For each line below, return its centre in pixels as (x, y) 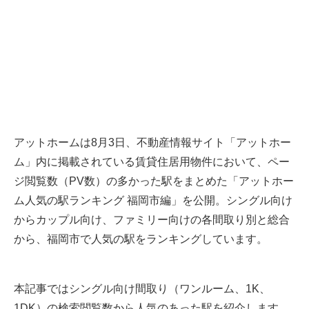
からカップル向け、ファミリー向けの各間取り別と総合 (152, 220)
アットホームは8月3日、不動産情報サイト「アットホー (152, 143)
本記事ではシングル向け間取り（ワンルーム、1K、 (142, 289)
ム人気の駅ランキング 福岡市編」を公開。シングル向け (153, 201)
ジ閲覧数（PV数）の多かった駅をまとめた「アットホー (154, 181)
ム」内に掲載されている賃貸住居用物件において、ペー (152, 162)
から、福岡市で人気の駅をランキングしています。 (141, 239)
